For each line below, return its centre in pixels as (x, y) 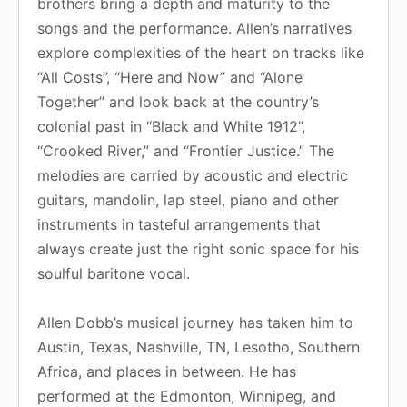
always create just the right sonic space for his (198, 248)
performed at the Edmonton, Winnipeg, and (187, 396)
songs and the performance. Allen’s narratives (194, 28)
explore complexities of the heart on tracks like (201, 52)
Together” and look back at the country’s (178, 101)
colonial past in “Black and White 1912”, (171, 126)
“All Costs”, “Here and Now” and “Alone (170, 77)
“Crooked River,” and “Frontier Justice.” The (186, 150)
